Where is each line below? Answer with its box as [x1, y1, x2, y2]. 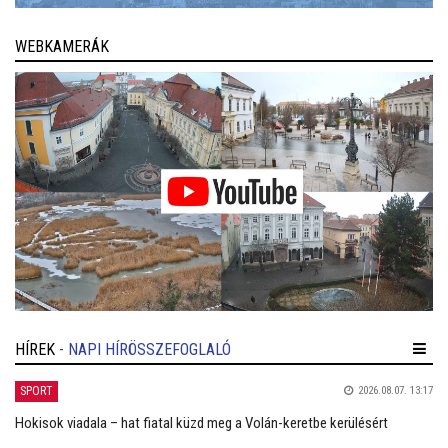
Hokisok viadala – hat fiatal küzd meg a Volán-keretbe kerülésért [15, 413, 388, 432]
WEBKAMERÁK [15, 36, 109, 56]
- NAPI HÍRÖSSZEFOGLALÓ [59, 339, 231, 359]
